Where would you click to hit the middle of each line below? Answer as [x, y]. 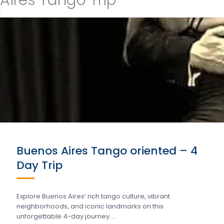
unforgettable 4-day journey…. [66, 216]
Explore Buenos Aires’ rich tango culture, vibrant [93, 196]
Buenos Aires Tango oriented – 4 [107, 151]
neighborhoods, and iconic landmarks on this [90, 206]
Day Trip [39, 165]
